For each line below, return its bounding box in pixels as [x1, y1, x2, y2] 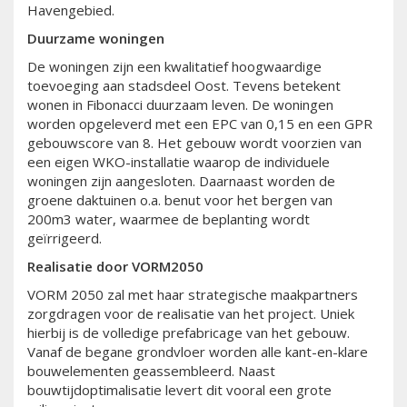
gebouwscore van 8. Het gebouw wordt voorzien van [27, 134, 362, 153]
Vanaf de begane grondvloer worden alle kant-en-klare [27, 342, 368, 362]
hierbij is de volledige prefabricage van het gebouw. [27, 323, 350, 342]
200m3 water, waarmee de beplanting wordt [27, 210, 310, 229]
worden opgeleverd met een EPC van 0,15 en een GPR [27, 114, 372, 134]
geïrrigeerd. [27, 229, 102, 248]
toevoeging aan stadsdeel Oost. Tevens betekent [27, 76, 341, 95]
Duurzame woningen [27, 29, 164, 48]
